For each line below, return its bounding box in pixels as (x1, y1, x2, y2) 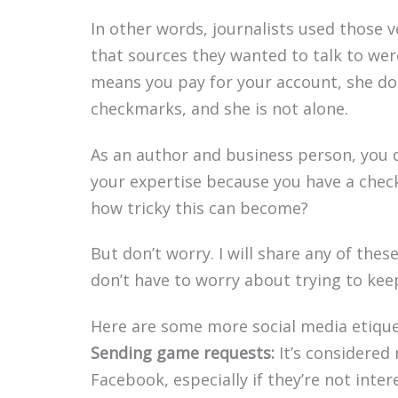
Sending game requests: (91, 341, 275, 363)
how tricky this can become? (91, 196, 308, 219)
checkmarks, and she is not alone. (91, 98, 348, 120)
